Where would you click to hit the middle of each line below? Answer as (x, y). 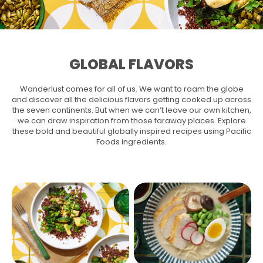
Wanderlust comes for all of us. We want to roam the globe (131, 89)
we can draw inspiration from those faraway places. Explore (131, 121)
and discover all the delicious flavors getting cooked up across (131, 100)
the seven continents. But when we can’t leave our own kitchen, (131, 110)
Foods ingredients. (131, 142)
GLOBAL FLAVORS (131, 64)
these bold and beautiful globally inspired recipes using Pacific (131, 131)
